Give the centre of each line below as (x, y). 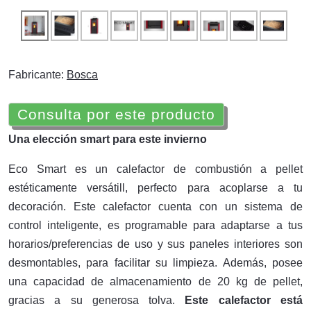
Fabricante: (37, 75)
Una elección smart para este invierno (108, 139)
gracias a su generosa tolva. (97, 300)
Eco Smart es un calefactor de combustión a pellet (155, 169)
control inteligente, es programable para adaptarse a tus (155, 225)
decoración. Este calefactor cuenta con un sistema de (155, 207)
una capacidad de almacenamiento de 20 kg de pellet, (155, 281)
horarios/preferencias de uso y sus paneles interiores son (155, 244)
